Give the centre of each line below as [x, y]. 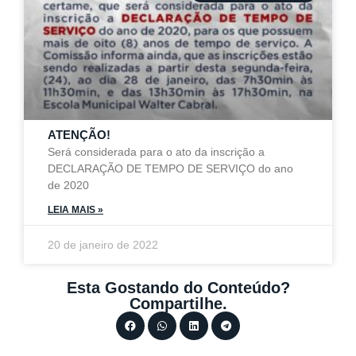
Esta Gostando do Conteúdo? [178, 288]
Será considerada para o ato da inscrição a [156, 152]
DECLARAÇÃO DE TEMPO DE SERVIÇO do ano [170, 168]
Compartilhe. [178, 304]
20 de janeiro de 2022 [103, 245]
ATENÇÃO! [79, 135]
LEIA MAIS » [75, 210]
